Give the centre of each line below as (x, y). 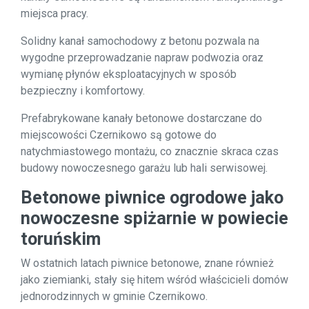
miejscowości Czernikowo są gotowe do (119, 135)
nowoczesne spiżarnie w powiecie (154, 218)
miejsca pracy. (54, 13)
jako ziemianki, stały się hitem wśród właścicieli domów (154, 280)
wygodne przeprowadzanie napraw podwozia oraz (142, 58)
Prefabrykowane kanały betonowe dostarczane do (141, 118)
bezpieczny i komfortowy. (83, 91)
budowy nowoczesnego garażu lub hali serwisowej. (144, 168)
